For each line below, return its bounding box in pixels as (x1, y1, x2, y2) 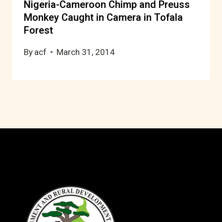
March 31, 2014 (56, 47, 115, 57)
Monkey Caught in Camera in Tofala (24, 10, 183, 25)
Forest (24, 23, 53, 38)
